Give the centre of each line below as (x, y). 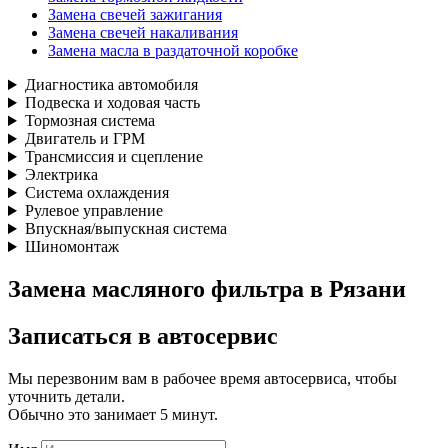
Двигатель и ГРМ (84, 139)
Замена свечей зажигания (135, 15)
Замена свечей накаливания (143, 33)
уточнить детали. (66, 396)
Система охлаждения (96, 193)
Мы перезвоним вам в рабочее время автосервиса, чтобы (202, 378)
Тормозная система (89, 121)
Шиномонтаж (71, 247)
